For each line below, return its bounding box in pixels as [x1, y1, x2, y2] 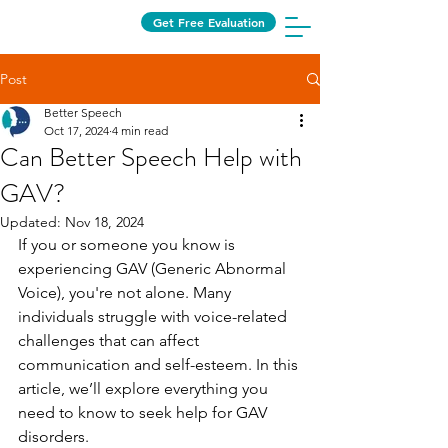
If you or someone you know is [18, 235, 239, 254]
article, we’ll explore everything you [18, 379, 272, 398]
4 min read [112, 123, 168, 138]
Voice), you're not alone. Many [18, 283, 235, 302]
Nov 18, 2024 [65, 213, 144, 231]
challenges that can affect [18, 331, 203, 350]
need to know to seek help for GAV [18, 403, 271, 422]
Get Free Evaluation [152, 14, 265, 30]
